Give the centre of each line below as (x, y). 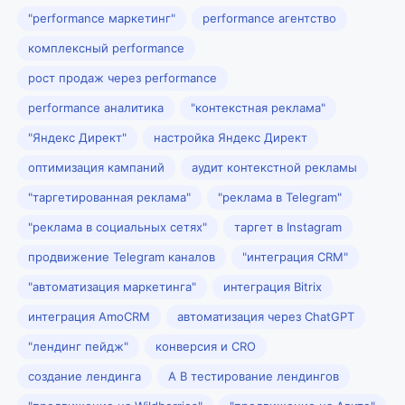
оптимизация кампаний (96, 167)
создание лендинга (85, 376)
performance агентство (269, 18)
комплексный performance (106, 48)
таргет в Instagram (288, 227)
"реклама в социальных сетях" (118, 227)
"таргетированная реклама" (109, 197)
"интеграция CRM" (295, 257)
